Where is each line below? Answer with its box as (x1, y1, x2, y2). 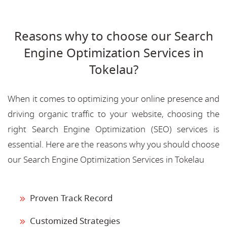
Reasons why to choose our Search (14, 27, 213, 46)
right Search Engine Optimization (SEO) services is (8, 123, 219, 136)
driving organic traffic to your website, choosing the (8, 107, 219, 121)
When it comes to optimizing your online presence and (8, 92, 219, 105)
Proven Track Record (30, 192, 112, 205)
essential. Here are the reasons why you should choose (8, 138, 219, 151)
